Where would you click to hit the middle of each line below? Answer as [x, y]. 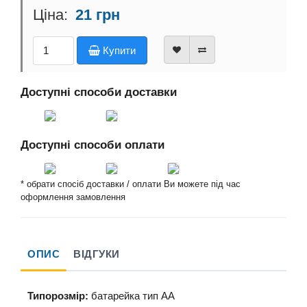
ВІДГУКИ [97, 254]
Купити [118, 50]
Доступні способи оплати [93, 145]
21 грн [96, 15]
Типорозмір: [58, 296]
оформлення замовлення [73, 197]
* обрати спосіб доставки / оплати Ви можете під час [131, 184]
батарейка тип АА [132, 296]
